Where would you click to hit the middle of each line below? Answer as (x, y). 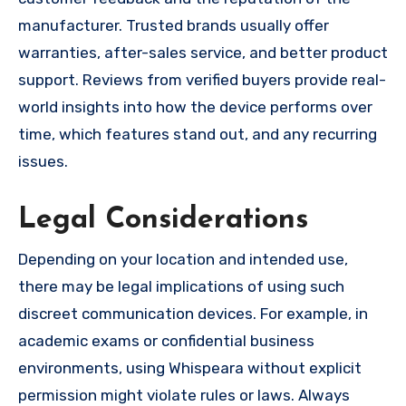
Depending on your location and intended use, (183, 259)
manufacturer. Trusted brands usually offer (174, 26)
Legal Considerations (163, 221)
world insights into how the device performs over (195, 107)
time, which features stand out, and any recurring (198, 135)
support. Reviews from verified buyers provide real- (202, 80)
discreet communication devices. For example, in (193, 313)
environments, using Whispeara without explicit (190, 367)
